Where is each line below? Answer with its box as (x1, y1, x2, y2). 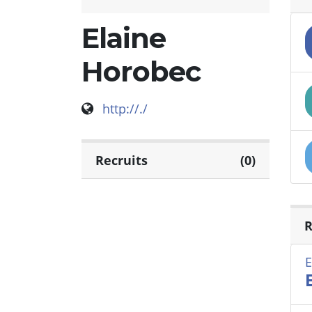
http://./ (102, 100, 148, 118)
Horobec (81, 54, 201, 89)
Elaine (81, 21, 166, 56)
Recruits (95, 152, 148, 169)
